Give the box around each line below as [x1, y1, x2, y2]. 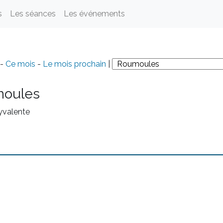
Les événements [64, 9, 125, 18]
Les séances [10, 9, 56, 18]
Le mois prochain [42, 59, 106, 69]
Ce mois [5, 59, 35, 69]
